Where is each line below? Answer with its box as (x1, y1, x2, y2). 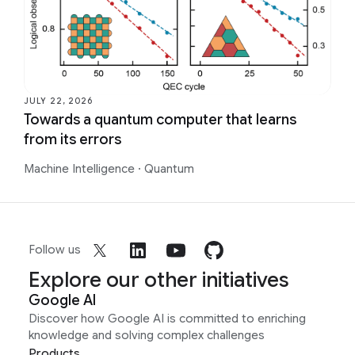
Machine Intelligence (24, 161, 138, 176)
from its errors (24, 130, 121, 148)
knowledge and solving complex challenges (29, 327, 265, 342)
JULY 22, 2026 (24, 95, 93, 106)
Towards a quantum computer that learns (24, 110, 296, 128)
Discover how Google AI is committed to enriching (29, 311, 306, 326)
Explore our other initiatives (29, 266, 289, 292)
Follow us (29, 242, 81, 258)
